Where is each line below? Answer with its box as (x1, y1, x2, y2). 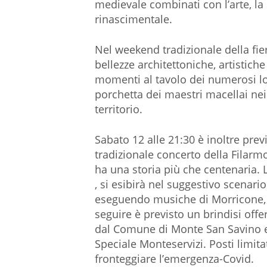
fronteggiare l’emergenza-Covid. (94, 251, 254, 266)
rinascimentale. (94, 11, 172, 26)
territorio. (94, 101, 142, 116)
